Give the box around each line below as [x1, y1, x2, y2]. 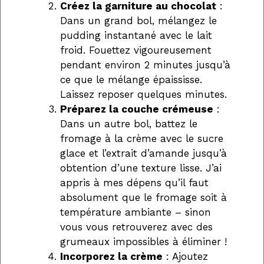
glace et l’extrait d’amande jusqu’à [60, 147, 227, 159]
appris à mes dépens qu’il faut [60, 176, 209, 189]
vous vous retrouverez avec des [60, 220, 213, 233]
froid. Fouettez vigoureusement [60, 44, 212, 56]
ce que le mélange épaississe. [60, 73, 202, 85]
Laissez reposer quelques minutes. [60, 88, 227, 100]
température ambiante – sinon [60, 206, 211, 218]
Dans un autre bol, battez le [60, 117, 197, 130]
